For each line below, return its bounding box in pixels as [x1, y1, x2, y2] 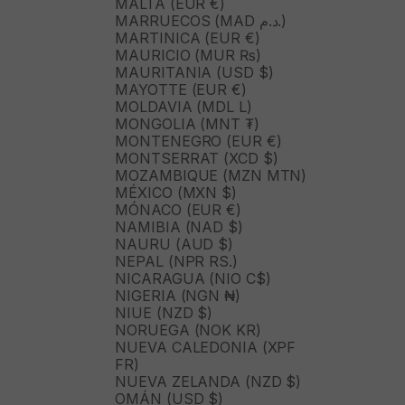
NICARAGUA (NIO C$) [115, 269, 271, 288]
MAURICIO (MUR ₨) [115, 46, 261, 65]
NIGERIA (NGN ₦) [115, 287, 240, 306]
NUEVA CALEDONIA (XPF [115, 338, 297, 357]
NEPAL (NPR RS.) [115, 252, 238, 271]
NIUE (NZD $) [115, 304, 213, 323]
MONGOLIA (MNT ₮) [115, 115, 259, 134]
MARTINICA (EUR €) [115, 29, 260, 48]
